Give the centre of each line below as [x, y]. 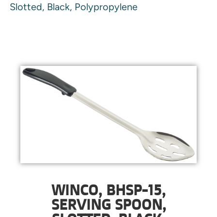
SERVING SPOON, [108, 204]
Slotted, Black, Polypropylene [74, 7]
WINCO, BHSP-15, [108, 189]
